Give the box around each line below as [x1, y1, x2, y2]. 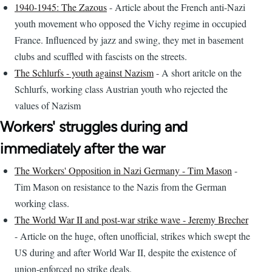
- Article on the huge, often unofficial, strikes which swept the [15, 229, 250, 243]
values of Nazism [15, 99, 81, 112]
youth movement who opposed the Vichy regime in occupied [15, 17, 246, 30]
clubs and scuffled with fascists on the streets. [15, 50, 187, 63]
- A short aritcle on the [154, 66, 242, 80]
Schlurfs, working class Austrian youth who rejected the [15, 83, 228, 96]
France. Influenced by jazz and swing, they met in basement [15, 33, 243, 47]
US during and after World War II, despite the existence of [15, 246, 236, 259]
